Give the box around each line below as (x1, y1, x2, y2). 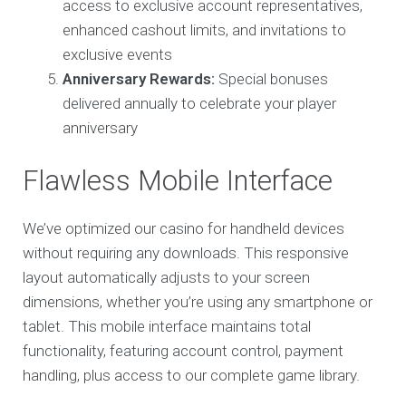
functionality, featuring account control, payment (23, 341, 344, 360)
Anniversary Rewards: (63, 70, 216, 89)
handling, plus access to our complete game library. (23, 365, 361, 384)
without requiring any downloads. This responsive (23, 243, 350, 262)
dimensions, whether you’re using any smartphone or (23, 292, 373, 311)
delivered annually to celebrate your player (63, 94, 337, 113)
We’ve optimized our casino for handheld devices (23, 218, 345, 237)
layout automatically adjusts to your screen (23, 267, 311, 286)
